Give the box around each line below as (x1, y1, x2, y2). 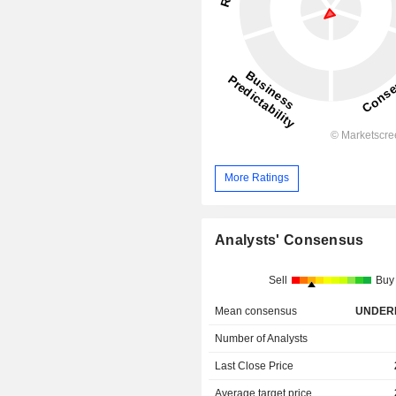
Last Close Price (215, 360, 294, 373)
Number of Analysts (215, 332, 308, 346)
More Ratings (225, 171, 290, 185)
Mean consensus (215, 305, 298, 318)
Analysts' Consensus (215, 232, 364, 248)
